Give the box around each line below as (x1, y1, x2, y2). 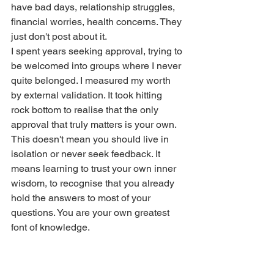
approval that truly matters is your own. (11, 118, 177, 130)
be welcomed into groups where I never (11, 59, 183, 72)
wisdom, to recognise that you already (11, 177, 177, 189)
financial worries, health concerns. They (11, 15, 184, 28)
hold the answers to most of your (11, 191, 153, 204)
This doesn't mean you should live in (11, 133, 171, 145)
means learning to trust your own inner (11, 162, 179, 174)
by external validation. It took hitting (11, 89, 165, 101)
